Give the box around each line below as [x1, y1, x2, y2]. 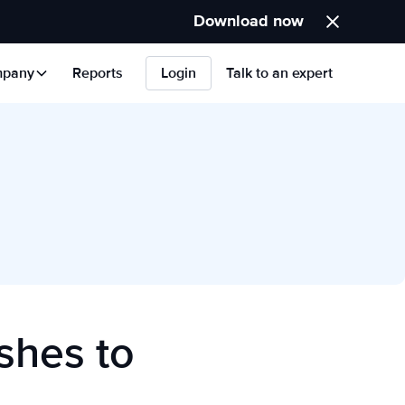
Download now [193, 11, 304, 31]
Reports [72, 64, 123, 82]
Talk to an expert [226, 64, 333, 82]
